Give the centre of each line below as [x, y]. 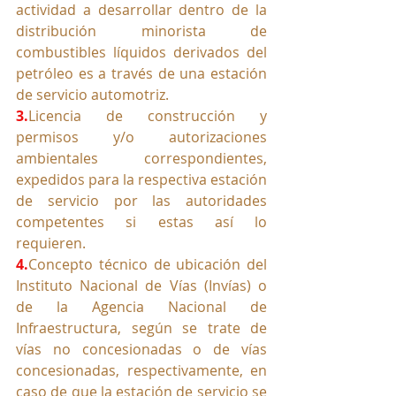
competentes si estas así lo [141, 222]
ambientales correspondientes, [141, 159]
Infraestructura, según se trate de [141, 328]
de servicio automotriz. [92, 95]
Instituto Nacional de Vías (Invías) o [141, 286]
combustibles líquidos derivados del [141, 53]
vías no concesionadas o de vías [141, 350]
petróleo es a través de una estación [141, 74]
